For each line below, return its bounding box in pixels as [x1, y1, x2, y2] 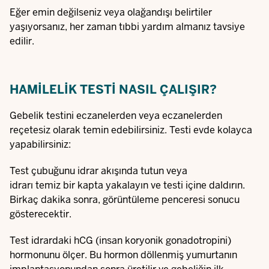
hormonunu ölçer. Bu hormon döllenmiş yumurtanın [10, 249, 237, 261]
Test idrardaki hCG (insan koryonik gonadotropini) [10, 234, 231, 247]
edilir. [10, 35, 34, 47]
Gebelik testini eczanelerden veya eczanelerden [10, 109, 222, 122]
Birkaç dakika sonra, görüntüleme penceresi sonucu [10, 193, 240, 206]
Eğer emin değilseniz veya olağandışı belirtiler [10, 6, 212, 19]
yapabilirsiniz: [10, 138, 71, 151]
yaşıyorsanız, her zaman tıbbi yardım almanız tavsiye [10, 20, 245, 33]
